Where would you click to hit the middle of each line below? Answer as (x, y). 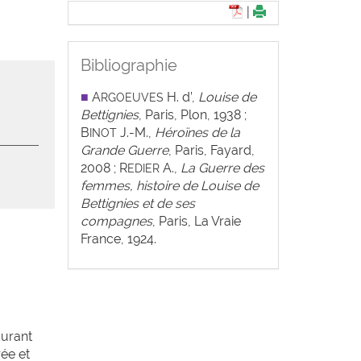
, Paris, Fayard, (211, 150)
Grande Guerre (124, 150)
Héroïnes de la (197, 133)
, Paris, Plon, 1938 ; (192, 115)
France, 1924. (118, 239)
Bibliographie (129, 65)
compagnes (116, 221)
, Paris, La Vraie (196, 221)
